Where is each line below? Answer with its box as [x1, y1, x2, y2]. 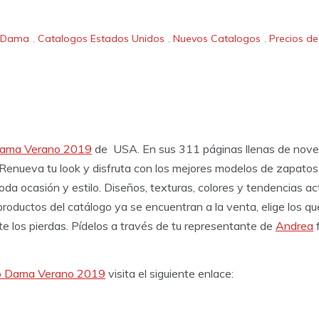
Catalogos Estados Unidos [38, 32, 164, 46]
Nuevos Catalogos [173, 32, 261, 46]
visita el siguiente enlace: [105, 266, 234, 281]
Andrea [276, 218, 313, 233]
